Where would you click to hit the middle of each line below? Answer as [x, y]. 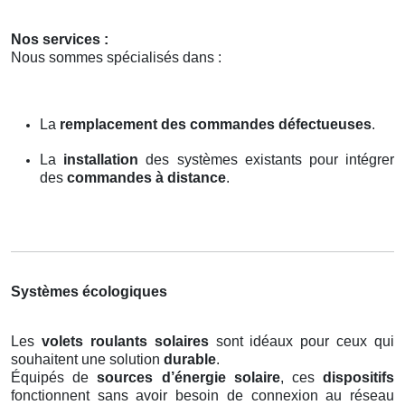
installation [101, 159]
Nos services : [60, 39]
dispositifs [359, 377]
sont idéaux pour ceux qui [301, 341]
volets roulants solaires [125, 341]
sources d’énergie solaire [188, 377]
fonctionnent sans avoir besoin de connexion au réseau [202, 395]
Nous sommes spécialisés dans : [116, 57]
